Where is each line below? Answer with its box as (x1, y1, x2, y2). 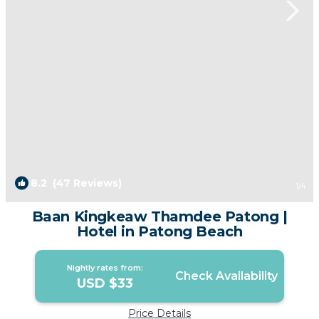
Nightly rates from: (67, 263, 144, 273)
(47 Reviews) (47, 177, 122, 190)
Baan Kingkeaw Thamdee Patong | (31, 208, 288, 226)
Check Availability (174, 269, 278, 283)
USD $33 (77, 276, 134, 292)
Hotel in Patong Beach (76, 223, 243, 241)
